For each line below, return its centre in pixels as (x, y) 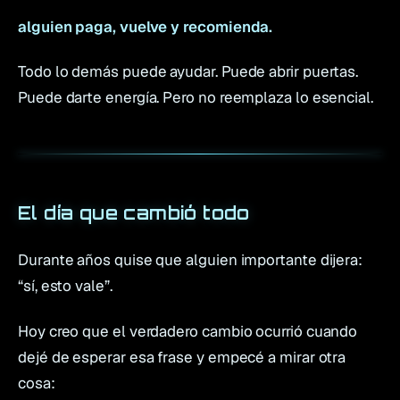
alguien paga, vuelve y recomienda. (146, 26)
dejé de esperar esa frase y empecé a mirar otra (182, 357)
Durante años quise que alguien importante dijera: (191, 260)
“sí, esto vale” (64, 286)
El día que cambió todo (134, 213)
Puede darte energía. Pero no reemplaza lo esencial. (196, 98)
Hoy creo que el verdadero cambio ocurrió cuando (188, 331)
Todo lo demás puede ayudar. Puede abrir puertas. (188, 72)
